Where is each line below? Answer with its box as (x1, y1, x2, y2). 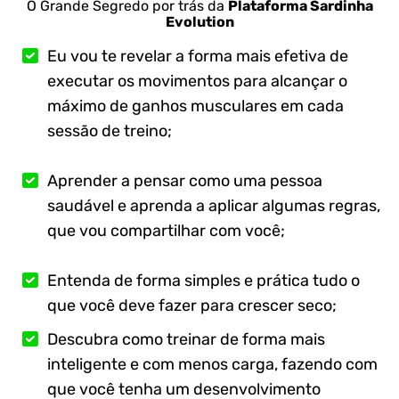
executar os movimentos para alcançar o (47, 71, 347, 92)
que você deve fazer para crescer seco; (47, 296, 337, 316)
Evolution (165, 13, 234, 31)
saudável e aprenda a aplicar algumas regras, (47, 196, 380, 216)
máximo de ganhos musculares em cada (47, 96, 344, 117)
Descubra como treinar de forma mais (47, 330, 325, 350)
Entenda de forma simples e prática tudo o (47, 271, 360, 291)
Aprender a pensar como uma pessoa (47, 171, 322, 191)
